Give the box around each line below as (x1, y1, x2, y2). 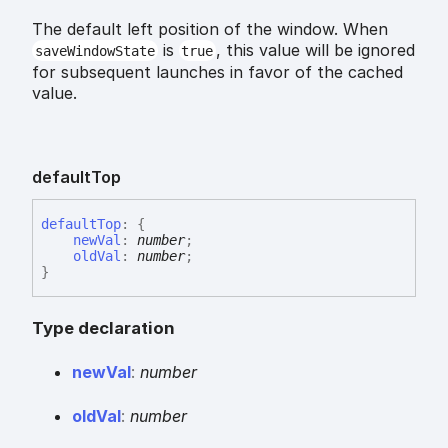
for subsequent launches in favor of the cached (32, 61, 403, 82)
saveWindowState (34, 42, 155, 59)
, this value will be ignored (216, 39, 416, 60)
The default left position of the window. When (32, 18, 388, 39)
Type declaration (32, 317, 175, 338)
